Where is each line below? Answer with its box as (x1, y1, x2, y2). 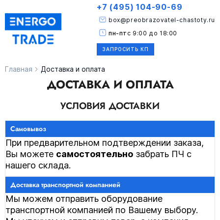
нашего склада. (5, 160, 71, 170)
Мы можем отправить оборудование (5, 193, 163, 204)
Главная (5, 65, 32, 73)
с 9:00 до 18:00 (127, 29, 177, 37)
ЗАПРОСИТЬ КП (102, 46, 149, 52)
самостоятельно (56, 149, 133, 159)
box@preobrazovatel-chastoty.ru (109, 16, 215, 24)
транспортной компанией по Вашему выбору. (5, 205, 198, 215)
